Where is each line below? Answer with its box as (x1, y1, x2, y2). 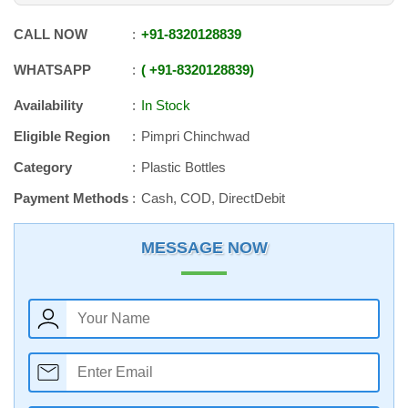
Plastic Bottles (141, 159, 226, 175)
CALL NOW (14, 26, 87, 42)
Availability (14, 97, 83, 113)
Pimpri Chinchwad (141, 128, 250, 144)
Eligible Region (14, 128, 110, 144)
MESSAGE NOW (140, 239, 268, 257)
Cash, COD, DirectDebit (141, 190, 285, 206)
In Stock (141, 97, 190, 113)
